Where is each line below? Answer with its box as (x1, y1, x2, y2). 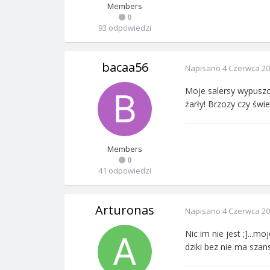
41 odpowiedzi (98, 165, 151, 176)
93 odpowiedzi (98, 22, 151, 33)
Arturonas (95, 202, 154, 218)
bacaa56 (101, 59, 148, 75)
